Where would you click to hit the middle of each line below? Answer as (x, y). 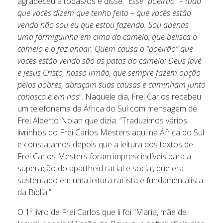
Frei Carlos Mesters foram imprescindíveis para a (104, 156)
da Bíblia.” (34, 192)
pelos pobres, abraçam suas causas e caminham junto (111, 84)
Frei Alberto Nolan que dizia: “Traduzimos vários (102, 120)
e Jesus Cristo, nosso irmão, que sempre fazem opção (109, 72)
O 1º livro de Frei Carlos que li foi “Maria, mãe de (102, 212)
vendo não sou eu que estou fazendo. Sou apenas (103, 25)
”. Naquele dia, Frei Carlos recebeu (140, 96)
